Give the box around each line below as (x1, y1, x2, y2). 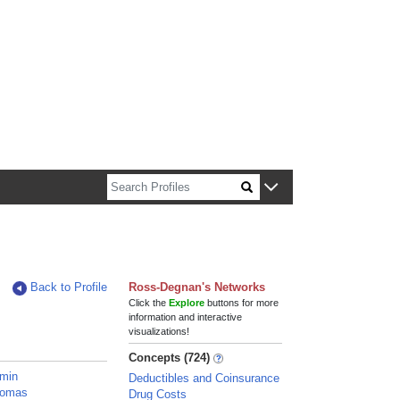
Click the (129, 297, 170, 308)
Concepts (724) (129, 351, 211, 364)
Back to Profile (30, 280, 108, 294)
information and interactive (129, 312, 243, 322)
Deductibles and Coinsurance (129, 371, 280, 385)
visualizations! (129, 326, 190, 337)
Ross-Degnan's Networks (129, 280, 266, 294)
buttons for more (204, 297, 279, 308)
